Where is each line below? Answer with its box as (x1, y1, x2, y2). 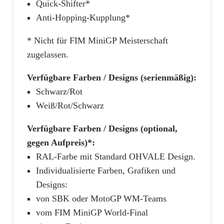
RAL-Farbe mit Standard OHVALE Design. (36, 151, 195, 161)
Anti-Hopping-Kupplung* (36, 12, 130, 22)
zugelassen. (27, 49, 68, 59)
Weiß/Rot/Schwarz (36, 100, 104, 110)
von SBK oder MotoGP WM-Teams (36, 193, 166, 203)
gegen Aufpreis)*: (27, 137, 95, 147)
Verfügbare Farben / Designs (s (27, 72, 147, 82)
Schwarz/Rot (36, 86, 82, 96)
